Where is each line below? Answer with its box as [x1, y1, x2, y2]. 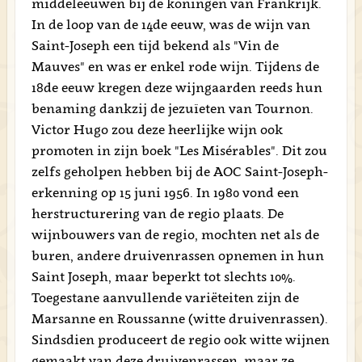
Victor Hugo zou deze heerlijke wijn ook [31, 121, 283, 137]
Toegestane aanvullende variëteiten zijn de [31, 289, 299, 305]
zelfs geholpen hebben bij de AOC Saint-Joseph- [31, 163, 328, 179]
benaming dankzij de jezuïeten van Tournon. [31, 100, 314, 116]
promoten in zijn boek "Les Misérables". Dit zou [31, 142, 327, 158]
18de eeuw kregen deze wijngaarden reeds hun [31, 79, 322, 95]
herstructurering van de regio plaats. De [31, 205, 284, 221]
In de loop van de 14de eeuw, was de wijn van [31, 16, 310, 32]
